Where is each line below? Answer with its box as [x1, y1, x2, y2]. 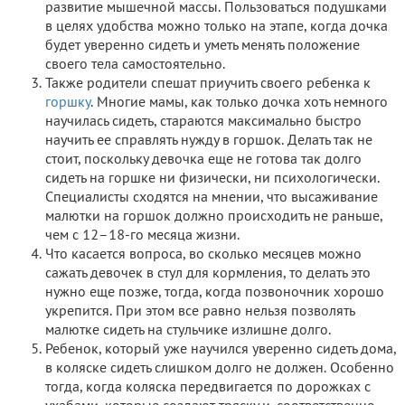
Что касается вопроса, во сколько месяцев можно [45, 248, 362, 261]
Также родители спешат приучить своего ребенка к [45, 77, 371, 90]
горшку [45, 96, 90, 109]
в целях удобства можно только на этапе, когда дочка [45, 20, 388, 33]
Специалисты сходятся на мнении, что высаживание [45, 191, 378, 204]
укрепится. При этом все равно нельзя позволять [45, 305, 354, 318]
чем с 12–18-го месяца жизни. [45, 229, 240, 242]
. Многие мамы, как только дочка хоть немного [90, 96, 388, 109]
